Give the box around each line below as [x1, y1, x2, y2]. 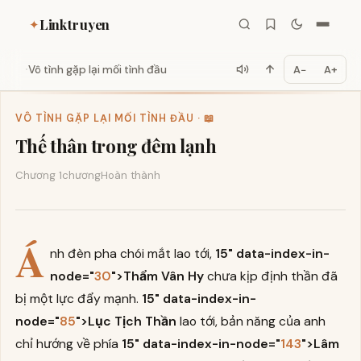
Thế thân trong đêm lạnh [15, 133, 217, 158]
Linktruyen [39, 15, 110, 33]
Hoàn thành [100, 168, 160, 182]
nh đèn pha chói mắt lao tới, [50, 244, 216, 262]
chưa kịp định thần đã [204, 267, 338, 284]
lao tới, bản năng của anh [176, 312, 326, 330]
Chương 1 [15, 168, 62, 182]
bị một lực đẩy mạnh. [15, 289, 142, 307]
